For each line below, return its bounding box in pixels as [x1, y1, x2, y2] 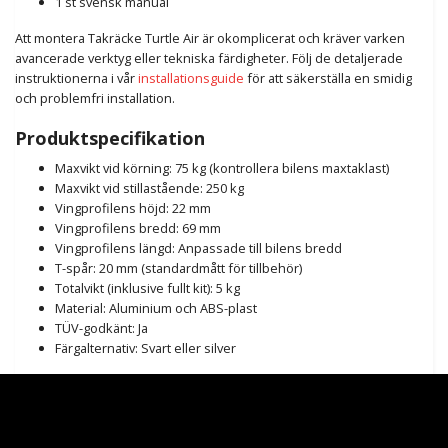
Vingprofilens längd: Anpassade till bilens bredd [55, 239, 342, 258]
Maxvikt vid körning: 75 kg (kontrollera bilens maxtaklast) [55, 159, 389, 178]
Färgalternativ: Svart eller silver [55, 339, 236, 358]
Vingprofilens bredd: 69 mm [55, 219, 221, 238]
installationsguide [138, 69, 244, 88]
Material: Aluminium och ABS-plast [55, 299, 257, 318]
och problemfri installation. [15, 89, 175, 108]
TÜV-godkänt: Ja [55, 319, 148, 338]
